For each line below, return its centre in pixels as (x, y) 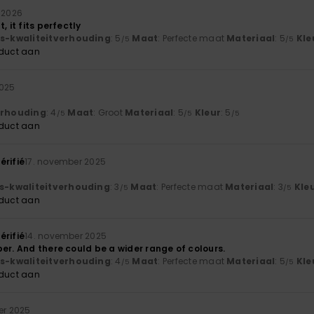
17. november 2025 (66, 162)
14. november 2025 (66, 236)
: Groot (109, 113)
